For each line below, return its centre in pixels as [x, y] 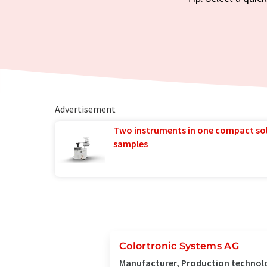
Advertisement [85, 109]
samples [131, 144]
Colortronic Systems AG [179, 246]
